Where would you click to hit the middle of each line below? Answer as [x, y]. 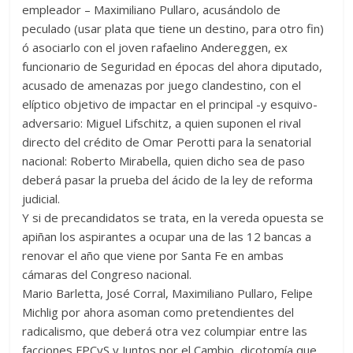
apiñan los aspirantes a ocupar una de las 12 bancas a [167, 237]
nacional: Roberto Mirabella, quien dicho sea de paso [164, 161]
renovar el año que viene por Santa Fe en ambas [153, 256]
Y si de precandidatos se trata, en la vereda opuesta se [173, 218]
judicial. [41, 199]
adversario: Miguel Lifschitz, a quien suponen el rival [162, 123]
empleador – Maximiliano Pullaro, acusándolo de [152, 10]
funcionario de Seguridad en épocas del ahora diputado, [173, 67]
